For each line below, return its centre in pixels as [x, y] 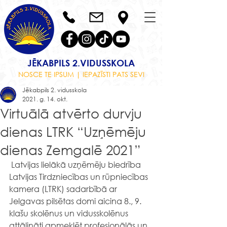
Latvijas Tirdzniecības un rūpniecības [80, 177]
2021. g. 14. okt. [45, 99]
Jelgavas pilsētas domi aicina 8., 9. [76, 201]
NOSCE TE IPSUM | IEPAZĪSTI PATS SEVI [81, 74]
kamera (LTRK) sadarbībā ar [64, 189]
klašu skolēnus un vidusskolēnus [70, 213]
